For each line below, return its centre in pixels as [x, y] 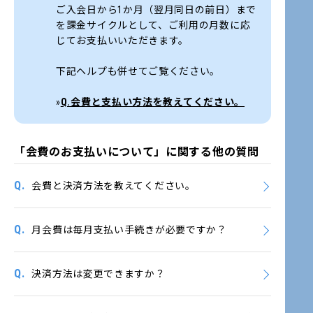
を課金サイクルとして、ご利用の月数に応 [153, 25]
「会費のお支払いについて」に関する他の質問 [137, 152]
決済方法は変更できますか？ [99, 274]
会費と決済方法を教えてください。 [114, 186]
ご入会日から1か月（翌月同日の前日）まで [156, 10]
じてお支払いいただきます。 [123, 41]
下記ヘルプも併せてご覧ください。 [138, 71]
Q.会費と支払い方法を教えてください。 [153, 102]
